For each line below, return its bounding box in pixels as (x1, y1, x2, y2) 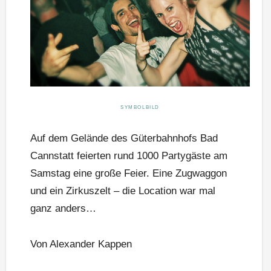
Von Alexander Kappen (30, 238, 132, 250)
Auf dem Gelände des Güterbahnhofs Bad (30, 132, 218, 144)
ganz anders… (30, 202, 96, 214)
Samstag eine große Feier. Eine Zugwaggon (30, 167, 227, 179)
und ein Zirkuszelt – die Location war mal (30, 184, 215, 197)
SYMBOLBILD (120, 104, 160, 110)
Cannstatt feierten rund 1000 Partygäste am (30, 149, 227, 162)
